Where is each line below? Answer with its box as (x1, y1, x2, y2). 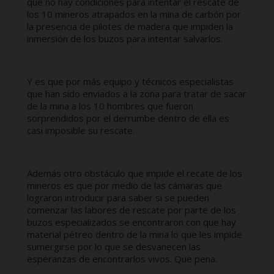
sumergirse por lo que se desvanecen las (27, 240, 201, 253)
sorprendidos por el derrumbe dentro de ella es (27, 112, 229, 124)
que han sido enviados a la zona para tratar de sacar (27, 87, 246, 100)
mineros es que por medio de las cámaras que (27, 179, 222, 191)
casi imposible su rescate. (27, 124, 135, 136)
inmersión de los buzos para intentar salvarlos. (27, 32, 223, 45)
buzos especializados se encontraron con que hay (27, 216, 236, 228)
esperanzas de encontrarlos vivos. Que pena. (27, 253, 217, 265)
